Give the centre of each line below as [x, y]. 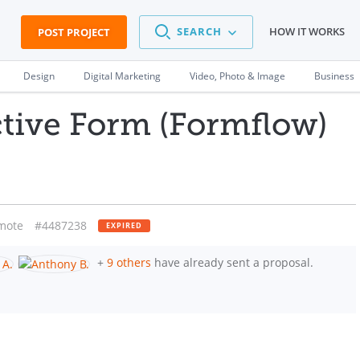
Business [334, 76]
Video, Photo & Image [237, 76]
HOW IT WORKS [307, 32]
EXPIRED [124, 225]
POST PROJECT [74, 32]
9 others [129, 262]
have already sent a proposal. [232, 262]
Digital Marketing [122, 76]
